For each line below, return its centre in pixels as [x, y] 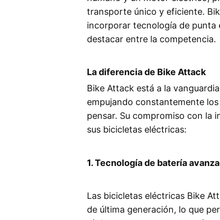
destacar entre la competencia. [151, 39]
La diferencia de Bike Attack [146, 72]
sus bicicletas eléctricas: [137, 130]
